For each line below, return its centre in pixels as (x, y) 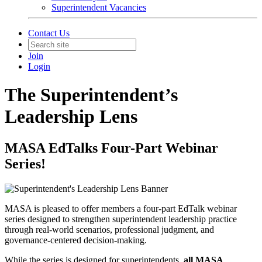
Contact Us (49, 33)
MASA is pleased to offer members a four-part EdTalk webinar (121, 208)
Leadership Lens (71, 117)
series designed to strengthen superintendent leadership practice (121, 219)
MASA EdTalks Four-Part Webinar (111, 148)
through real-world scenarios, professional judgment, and (109, 229)
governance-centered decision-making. (76, 240)
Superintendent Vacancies (99, 7)
